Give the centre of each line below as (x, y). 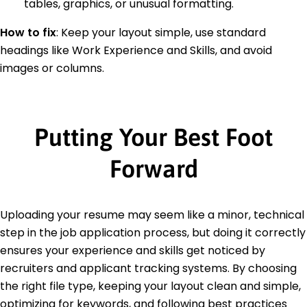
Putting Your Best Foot (153, 137)
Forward (153, 168)
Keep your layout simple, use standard (163, 32)
